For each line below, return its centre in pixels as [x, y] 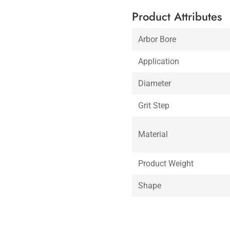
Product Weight [166, 163]
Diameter [155, 83]
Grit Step [154, 105]
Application [159, 61]
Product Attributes [177, 16]
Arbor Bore [157, 39]
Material [153, 134]
